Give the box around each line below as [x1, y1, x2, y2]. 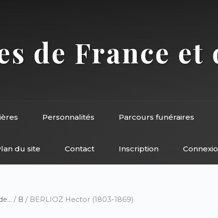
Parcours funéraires [119, 112, 194, 122]
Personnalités [42, 112, 94, 122]
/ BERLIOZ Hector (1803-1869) [23, 195, 133, 204]
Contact [64, 144, 94, 153]
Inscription [118, 144, 159, 153]
